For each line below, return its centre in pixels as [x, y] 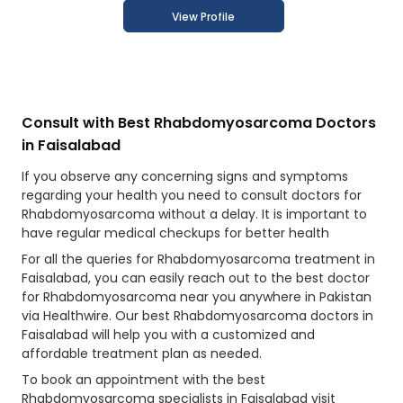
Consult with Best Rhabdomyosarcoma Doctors [199, 123]
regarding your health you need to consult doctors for [192, 196]
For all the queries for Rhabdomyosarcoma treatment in [198, 260]
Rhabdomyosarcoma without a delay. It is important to [194, 215]
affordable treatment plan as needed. [142, 354]
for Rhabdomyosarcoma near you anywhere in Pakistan [197, 297]
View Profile [203, 17]
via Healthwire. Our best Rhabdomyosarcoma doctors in [197, 316]
